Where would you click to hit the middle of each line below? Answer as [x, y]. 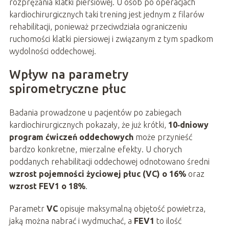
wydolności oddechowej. [52, 51]
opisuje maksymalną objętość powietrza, [131, 209]
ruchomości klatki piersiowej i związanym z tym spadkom [111, 39]
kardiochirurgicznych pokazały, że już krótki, [88, 125]
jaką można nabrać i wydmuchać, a [71, 221]
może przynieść [163, 137]
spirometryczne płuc [67, 89]
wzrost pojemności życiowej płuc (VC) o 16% [97, 174]
